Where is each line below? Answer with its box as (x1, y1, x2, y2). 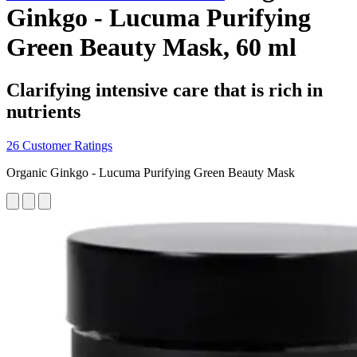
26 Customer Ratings (6, 138, 112, 152)
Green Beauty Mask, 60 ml (6, 33, 296, 62)
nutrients (6, 100, 80, 122)
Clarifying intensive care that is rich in (6, 79, 323, 100)
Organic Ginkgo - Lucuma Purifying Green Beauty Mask (6, 165, 295, 179)
